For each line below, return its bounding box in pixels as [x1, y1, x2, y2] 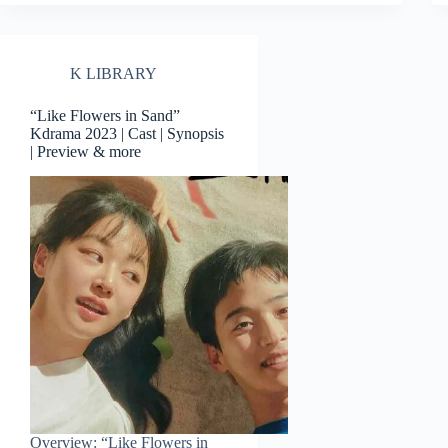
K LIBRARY [70, 65, 157, 83]
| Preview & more [30, 143, 141, 161]
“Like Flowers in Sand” [30, 107, 180, 125]
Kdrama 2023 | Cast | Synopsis [30, 125, 224, 143]
